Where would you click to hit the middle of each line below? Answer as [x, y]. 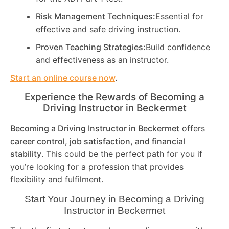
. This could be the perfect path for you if [122, 154]
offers [192, 129]
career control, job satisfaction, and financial [98, 141]
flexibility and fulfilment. [57, 180]
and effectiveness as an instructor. [102, 60]
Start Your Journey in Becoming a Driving [114, 199]
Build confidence [178, 47]
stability [26, 154]
